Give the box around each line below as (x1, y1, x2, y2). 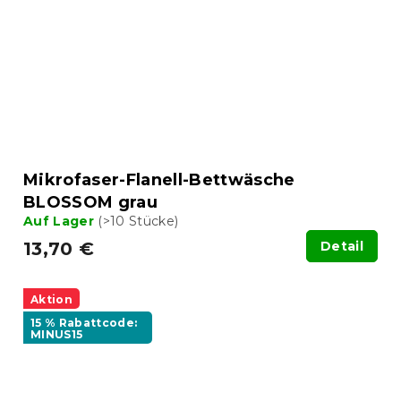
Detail (320, 237, 363, 254)
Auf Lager (23, 212, 98, 229)
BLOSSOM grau (23, 192, 158, 212)
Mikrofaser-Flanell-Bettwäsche (23, 169, 295, 190)
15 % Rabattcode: (30, 315, 138, 329)
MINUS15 (30, 327, 83, 341)
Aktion (30, 292, 73, 306)
